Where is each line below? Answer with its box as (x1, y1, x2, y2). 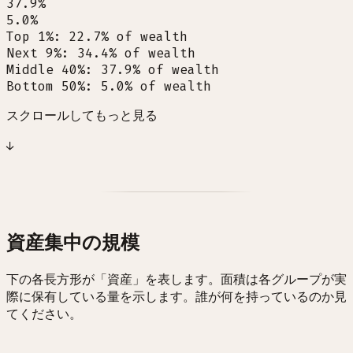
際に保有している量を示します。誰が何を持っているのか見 (6, 288, 347, 305)
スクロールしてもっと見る (6, 107, 158, 124)
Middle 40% (6, 61, 85, 79)
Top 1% (6, 28, 54, 46)
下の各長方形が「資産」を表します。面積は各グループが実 (6, 270, 347, 288)
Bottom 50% (6, 78, 85, 95)
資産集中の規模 (6, 230, 139, 256)
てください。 (6, 305, 82, 322)
